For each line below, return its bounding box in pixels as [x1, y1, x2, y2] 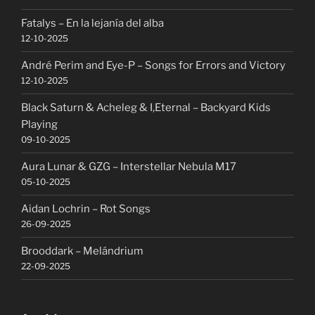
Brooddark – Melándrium [21, 245, 143, 258]
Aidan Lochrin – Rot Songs [21, 202, 150, 216]
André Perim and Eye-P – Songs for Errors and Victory [21, 59, 285, 72]
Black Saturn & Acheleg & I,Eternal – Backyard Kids [21, 101, 271, 115]
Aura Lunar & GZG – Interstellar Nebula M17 [21, 160, 236, 174]
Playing [21, 118, 58, 131]
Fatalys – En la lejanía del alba [21, 17, 164, 30]
